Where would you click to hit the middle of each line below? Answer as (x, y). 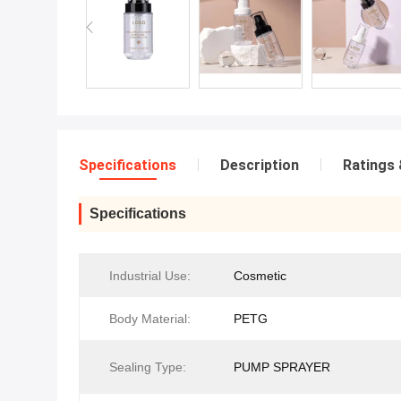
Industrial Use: (150, 276)
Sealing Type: (148, 367)
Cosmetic (260, 276)
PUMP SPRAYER (282, 367)
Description (260, 165)
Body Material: (150, 319)
